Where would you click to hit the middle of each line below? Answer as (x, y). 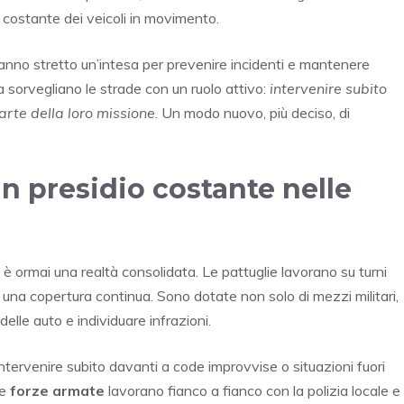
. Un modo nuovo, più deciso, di (252, 112)
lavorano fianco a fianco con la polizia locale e (252, 390)
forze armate (57, 390)
